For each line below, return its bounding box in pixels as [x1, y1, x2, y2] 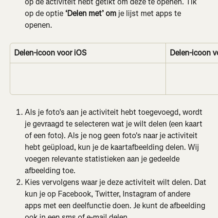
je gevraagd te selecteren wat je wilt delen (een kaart [25, 119, 204, 129]
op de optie [25, 8, 65, 18]
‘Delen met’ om [65, 8, 118, 18]
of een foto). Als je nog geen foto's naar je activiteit [25, 130, 200, 141]
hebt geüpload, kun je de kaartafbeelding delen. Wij [25, 142, 201, 152]
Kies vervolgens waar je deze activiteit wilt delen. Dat [25, 177, 208, 187]
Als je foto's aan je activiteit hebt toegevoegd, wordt [25, 107, 204, 117]
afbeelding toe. [25, 165, 75, 176]
